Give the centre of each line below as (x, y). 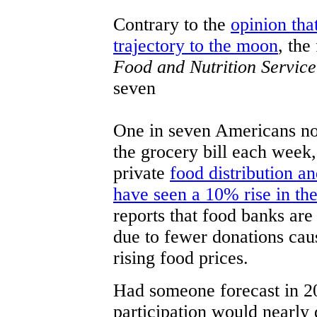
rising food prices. (181, 258)
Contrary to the (172, 24)
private (142, 173)
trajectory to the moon (196, 45)
